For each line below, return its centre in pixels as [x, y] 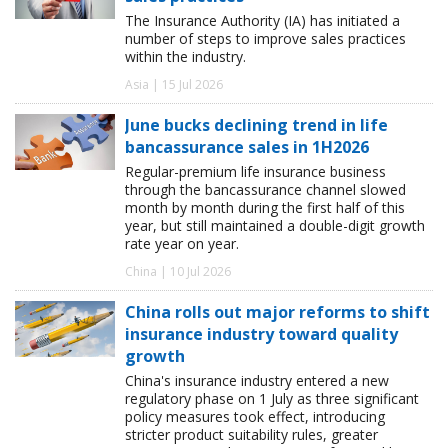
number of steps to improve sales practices [265, 38]
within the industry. [185, 56]
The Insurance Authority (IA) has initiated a [262, 20]
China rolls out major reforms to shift [277, 311]
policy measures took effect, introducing [255, 416]
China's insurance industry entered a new [257, 380]
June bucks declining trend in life [256, 124]
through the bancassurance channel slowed [265, 189]
